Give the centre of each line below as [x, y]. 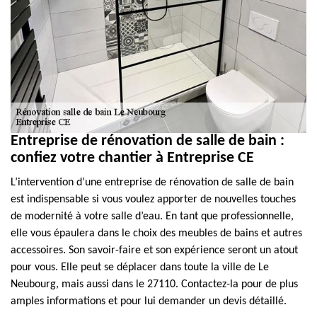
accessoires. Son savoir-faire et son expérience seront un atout [154, 250]
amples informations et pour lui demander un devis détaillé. [149, 301]
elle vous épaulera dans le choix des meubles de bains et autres [156, 234]
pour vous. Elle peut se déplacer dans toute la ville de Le [140, 267]
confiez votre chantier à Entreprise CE [132, 158]
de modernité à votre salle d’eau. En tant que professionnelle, [152, 217]
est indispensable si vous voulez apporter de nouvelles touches [153, 200]
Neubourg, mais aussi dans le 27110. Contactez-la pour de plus [154, 284]
